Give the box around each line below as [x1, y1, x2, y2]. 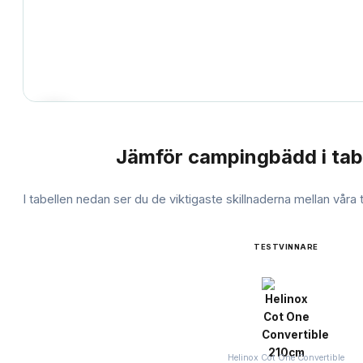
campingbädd [188, 145, 317, 169]
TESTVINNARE [254, 242, 318, 252]
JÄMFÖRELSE [34, 151, 105, 163]
